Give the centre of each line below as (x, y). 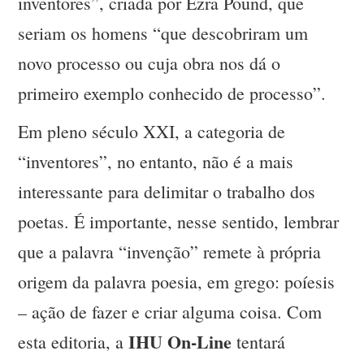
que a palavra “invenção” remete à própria (170, 252)
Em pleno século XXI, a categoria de (152, 132)
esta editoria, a (74, 342)
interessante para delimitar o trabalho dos (167, 192)
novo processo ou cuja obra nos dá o (149, 63)
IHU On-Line (180, 342)
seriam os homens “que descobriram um (163, 33)
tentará (259, 342)
